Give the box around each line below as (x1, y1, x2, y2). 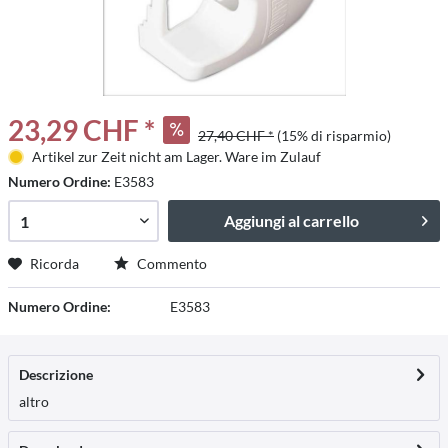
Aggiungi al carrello (224, 211, 360, 230)
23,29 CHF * (8, 113, 155, 147)
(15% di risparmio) (277, 127, 391, 144)
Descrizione (19, 366, 93, 383)
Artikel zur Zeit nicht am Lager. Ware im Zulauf (31, 148, 321, 165)
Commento (134, 255, 207, 272)
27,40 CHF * (198, 127, 274, 144)
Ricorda (30, 255, 79, 272)
